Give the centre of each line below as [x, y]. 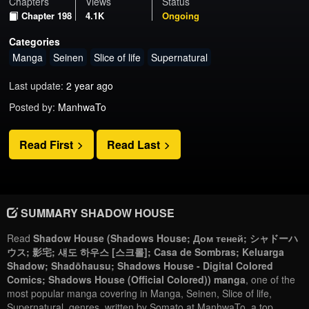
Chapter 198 [47, 15]
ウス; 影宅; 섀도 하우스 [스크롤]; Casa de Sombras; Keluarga [146, 252]
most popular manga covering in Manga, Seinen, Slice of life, [139, 293]
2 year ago [90, 85]
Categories [35, 41]
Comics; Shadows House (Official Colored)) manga [126, 280]
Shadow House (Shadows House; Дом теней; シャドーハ [166, 238]
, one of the [270, 280]
